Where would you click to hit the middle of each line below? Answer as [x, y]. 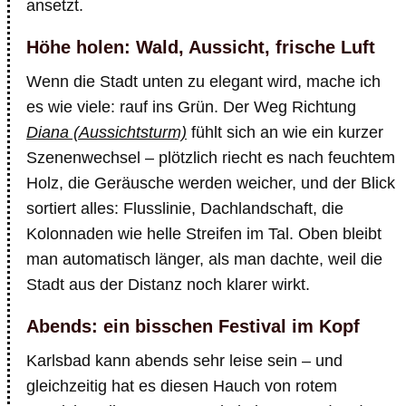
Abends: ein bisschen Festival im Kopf [193, 326]
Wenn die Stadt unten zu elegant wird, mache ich [203, 82]
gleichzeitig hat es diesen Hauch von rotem [182, 386]
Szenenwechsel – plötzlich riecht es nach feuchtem [211, 158]
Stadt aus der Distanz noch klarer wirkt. [168, 285]
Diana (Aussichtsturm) [106, 132]
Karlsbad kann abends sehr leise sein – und [184, 361]
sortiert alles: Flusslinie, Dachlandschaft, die [185, 208]
